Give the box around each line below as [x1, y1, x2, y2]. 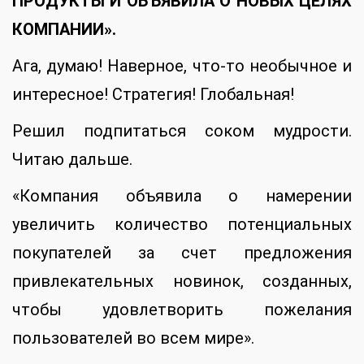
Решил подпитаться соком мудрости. [12, 121, 352, 141]
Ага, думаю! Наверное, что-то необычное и [12, 56, 352, 76]
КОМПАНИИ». [12, 19, 116, 40]
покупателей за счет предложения [12, 243, 352, 263]
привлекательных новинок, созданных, [12, 271, 352, 292]
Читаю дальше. [12, 149, 132, 170]
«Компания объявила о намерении [12, 186, 352, 206]
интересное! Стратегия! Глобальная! [12, 84, 294, 105]
